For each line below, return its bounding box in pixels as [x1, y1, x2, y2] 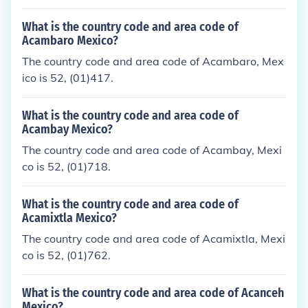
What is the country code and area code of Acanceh [22, 285, 284, 300]
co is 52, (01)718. [22, 159, 111, 173]
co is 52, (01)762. [22, 248, 111, 262]
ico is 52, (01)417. [22, 71, 113, 85]
